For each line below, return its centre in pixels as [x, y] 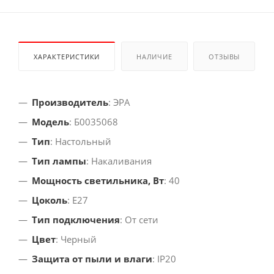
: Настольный [81, 142]
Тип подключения [76, 220]
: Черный [76, 239]
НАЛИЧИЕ [154, 57]
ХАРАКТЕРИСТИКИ [67, 57]
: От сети [139, 220]
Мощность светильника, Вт [98, 181]
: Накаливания [119, 161]
